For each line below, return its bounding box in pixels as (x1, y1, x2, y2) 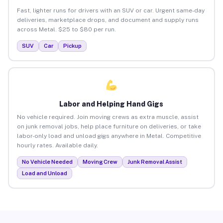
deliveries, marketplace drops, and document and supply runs (16, 16, 199, 23)
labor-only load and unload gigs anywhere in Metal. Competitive (16, 132, 201, 139)
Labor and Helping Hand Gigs (59, 100, 164, 108)
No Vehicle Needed (21, 158, 73, 165)
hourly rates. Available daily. (16, 141, 98, 149)
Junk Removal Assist (127, 158, 182, 165)
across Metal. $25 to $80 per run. (16, 25, 116, 33)
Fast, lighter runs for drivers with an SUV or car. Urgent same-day (16, 6, 205, 14)
